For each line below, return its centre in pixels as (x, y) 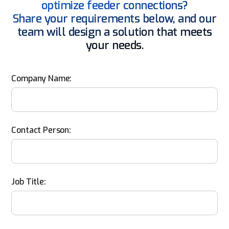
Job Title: (29, 182)
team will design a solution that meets (114, 32)
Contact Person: (41, 130)
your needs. (114, 45)
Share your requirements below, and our (114, 19)
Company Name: (42, 78)
